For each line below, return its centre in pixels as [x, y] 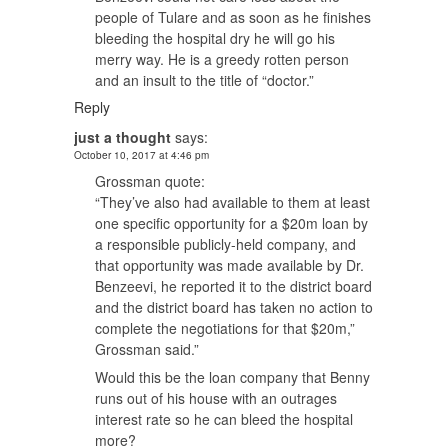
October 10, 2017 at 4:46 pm [141, 154]
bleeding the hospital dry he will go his [215, 37]
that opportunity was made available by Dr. [229, 264]
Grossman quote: [150, 180]
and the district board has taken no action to [234, 306]
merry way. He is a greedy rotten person [222, 58]
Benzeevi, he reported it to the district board [233, 285]
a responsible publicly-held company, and [225, 243]
